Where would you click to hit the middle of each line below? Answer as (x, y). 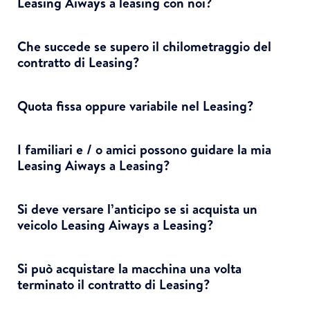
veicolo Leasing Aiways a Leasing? (116, 225)
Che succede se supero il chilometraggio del (144, 46)
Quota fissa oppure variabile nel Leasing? (136, 106)
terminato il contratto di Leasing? (114, 284)
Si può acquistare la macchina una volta (129, 268)
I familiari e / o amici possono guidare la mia (144, 149)
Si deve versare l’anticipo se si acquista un (137, 209)
